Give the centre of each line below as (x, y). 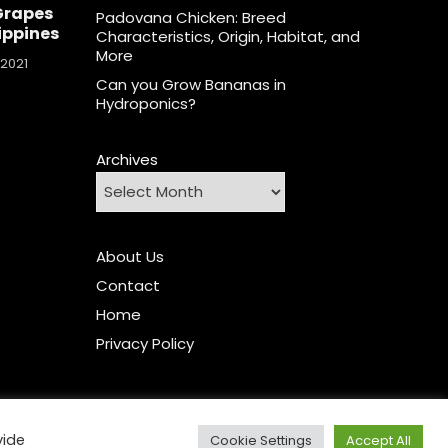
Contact (127, 285)
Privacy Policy (144, 343)
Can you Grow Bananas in (190, 84)
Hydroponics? (145, 103)
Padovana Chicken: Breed (190, 17)
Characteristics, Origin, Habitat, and (227, 36)
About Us (129, 256)
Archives (126, 159)
